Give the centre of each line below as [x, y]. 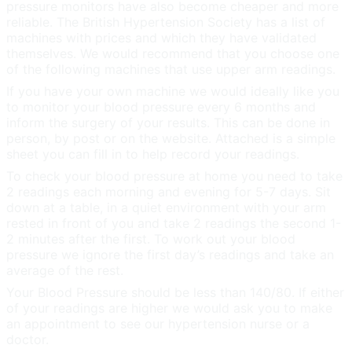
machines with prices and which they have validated [161, 38]
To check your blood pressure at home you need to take [174, 176]
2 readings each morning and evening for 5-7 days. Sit [169, 192]
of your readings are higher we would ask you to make [169, 308]
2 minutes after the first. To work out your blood [151, 239]
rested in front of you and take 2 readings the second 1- [174, 224]
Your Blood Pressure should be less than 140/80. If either [175, 293]
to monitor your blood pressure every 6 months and [161, 107]
